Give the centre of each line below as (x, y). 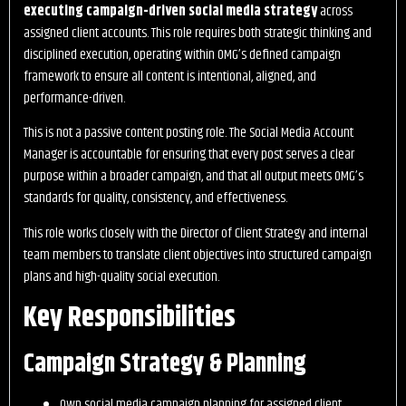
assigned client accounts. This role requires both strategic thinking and (198, 34)
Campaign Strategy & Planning (165, 365)
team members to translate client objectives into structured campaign (198, 255)
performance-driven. (74, 99)
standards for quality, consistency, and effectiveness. (155, 198)
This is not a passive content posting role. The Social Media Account (188, 133)
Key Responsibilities (130, 318)
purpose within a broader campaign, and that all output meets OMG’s (193, 177)
